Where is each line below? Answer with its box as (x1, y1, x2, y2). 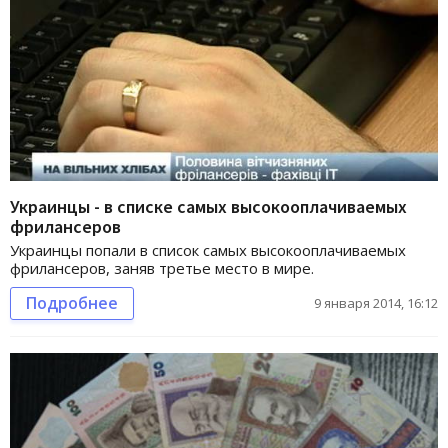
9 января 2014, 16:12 (314, 293, 438, 312)
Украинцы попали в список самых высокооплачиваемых (10, 239, 406, 260)
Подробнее (26, 291, 118, 314)
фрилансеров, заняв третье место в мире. (10, 257, 314, 278)
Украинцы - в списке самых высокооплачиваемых (10, 194, 407, 218)
